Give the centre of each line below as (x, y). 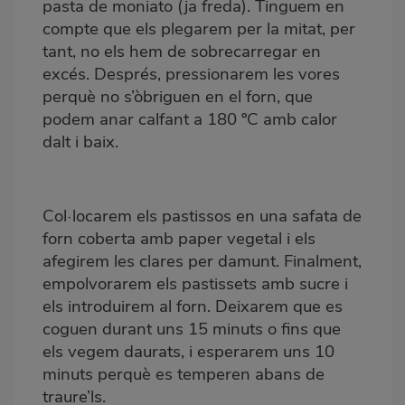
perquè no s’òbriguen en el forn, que (178, 96)
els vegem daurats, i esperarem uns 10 (188, 351)
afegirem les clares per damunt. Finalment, (202, 261)
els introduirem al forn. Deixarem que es (193, 306)
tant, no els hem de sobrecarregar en (182, 51)
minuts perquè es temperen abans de (184, 374)
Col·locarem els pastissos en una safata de (202, 216)
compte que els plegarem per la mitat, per (199, 28)
